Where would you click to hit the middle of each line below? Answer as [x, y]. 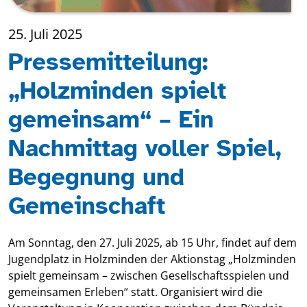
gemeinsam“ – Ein [111, 120]
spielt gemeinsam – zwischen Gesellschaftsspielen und [149, 275]
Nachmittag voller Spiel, [145, 148]
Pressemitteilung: [108, 62]
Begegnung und [96, 177]
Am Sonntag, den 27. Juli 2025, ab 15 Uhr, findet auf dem [152, 243]
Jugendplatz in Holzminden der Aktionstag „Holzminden [152, 259]
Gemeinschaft [87, 206]
